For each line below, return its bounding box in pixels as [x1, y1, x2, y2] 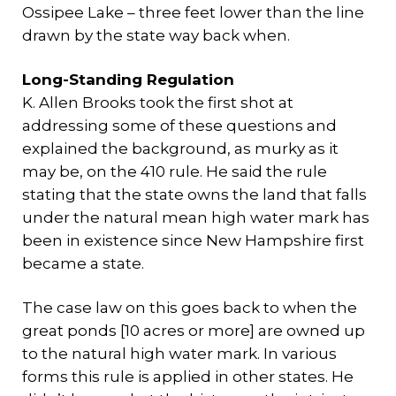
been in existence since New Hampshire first [22, 232, 364, 249]
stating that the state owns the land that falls [22, 186, 367, 203]
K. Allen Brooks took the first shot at [22, 94, 293, 111]
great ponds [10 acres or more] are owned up [22, 322, 365, 339]
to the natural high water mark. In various [22, 345, 337, 362]
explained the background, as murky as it [22, 140, 339, 157]
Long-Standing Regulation [22, 71, 234, 88]
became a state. [22, 255, 144, 272]
